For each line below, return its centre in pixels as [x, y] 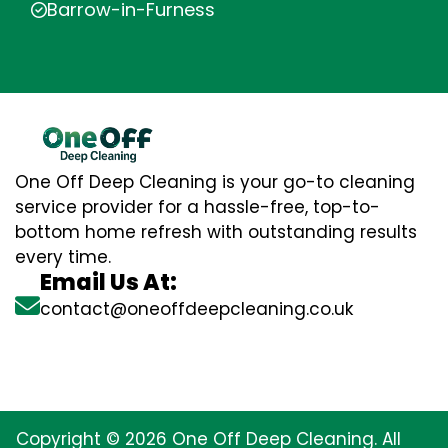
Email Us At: [108, 282]
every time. [63, 256]
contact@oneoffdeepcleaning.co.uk [196, 308]
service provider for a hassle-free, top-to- [197, 206]
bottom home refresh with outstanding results [216, 231]
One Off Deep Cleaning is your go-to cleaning [215, 181]
